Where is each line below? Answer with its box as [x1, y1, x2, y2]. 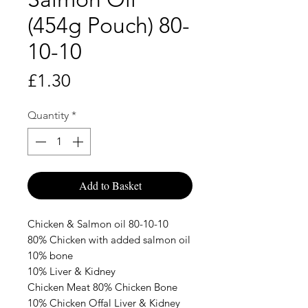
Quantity [27, 108, 69, 122]
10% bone [27, 248, 73, 262]
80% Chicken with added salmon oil [27, 232, 190, 246]
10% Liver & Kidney [27, 264, 115, 278]
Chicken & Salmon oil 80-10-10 [27, 217, 168, 230]
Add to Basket [78, 177, 142, 192]
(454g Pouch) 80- [27, 12, 190, 38]
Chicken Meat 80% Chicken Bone [27, 280, 177, 294]
